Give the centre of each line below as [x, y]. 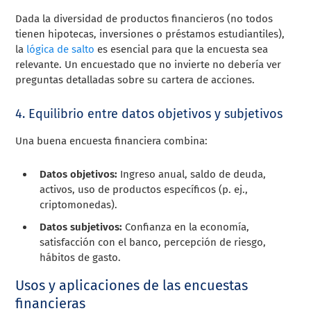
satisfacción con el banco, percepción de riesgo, [153, 242]
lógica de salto [62, 49]
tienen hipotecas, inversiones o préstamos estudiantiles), [150, 34]
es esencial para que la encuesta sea [183, 49]
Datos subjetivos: [81, 227]
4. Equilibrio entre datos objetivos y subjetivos [149, 114]
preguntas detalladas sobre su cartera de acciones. [135, 79]
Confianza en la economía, [186, 227]
